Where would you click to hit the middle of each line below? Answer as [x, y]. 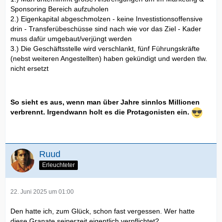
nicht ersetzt [29, 68]
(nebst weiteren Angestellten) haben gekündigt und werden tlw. [109, 58]
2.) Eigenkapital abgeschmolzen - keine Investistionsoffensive [107, 19]
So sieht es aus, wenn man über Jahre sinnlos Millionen [105, 102]
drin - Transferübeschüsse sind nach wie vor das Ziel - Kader [106, 28]
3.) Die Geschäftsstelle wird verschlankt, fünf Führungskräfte [105, 48]
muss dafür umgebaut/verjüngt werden [71, 38]
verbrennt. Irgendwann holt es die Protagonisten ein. [101, 112]
